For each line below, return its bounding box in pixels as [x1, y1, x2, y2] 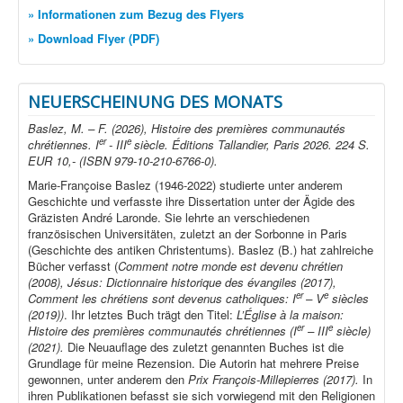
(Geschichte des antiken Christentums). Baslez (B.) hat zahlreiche [28, 241, 373, 259]
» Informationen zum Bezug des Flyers [28, 5, 244, 23]
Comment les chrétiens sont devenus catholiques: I [28, 290, 296, 308]
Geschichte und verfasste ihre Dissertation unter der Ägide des [28, 193, 355, 210]
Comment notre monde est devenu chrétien [118, 257, 343, 275]
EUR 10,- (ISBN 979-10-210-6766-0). [28, 152, 218, 170]
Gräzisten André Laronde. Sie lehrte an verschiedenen [28, 209, 309, 227]
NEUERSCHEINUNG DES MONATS [28, 91, 282, 113]
